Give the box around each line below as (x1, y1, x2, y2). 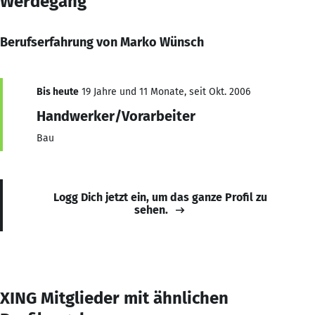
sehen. (134, 202, 168, 217)
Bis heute (37, 85, 79, 98)
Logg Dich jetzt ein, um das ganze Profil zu (53, 190, 267, 204)
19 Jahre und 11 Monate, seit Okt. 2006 (79, 85, 250, 98)
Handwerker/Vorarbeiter (37, 107, 195, 124)
